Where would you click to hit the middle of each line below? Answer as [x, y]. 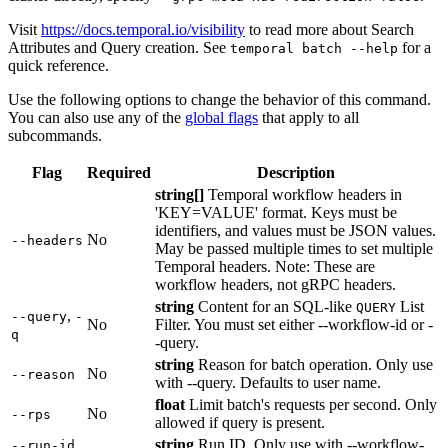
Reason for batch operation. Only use [313, 364]
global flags [221, 117]
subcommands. [55, 135]
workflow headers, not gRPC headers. [275, 284]
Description [296, 172]
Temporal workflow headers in [303, 194]
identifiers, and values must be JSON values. [295, 230]
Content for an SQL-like [275, 306]
